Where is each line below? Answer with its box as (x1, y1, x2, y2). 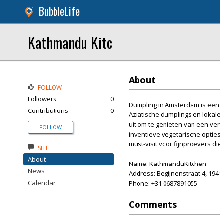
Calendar (28, 178, 55, 187)
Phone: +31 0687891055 (129, 179, 197, 188)
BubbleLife (39, 3, 80, 19)
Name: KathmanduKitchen (129, 159, 206, 168)
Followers (28, 94, 56, 103)
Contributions (28, 106, 68, 115)
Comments (129, 198, 177, 210)
